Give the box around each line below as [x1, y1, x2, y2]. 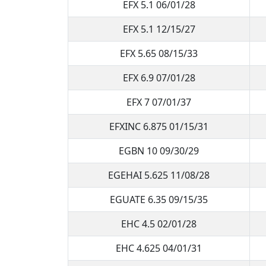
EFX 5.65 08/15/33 [120, 46, 198, 60]
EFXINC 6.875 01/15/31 [109, 119, 208, 133]
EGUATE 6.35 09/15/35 [110, 192, 208, 206]
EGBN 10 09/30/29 [119, 144, 199, 157]
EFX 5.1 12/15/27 [122, 22, 195, 36]
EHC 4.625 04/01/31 [116, 241, 202, 255]
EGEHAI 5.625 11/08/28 [108, 168, 210, 182]
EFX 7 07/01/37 [126, 95, 191, 109]
